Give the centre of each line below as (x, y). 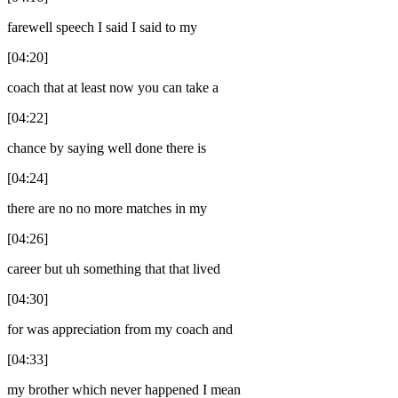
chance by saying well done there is (107, 147)
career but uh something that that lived (114, 268)
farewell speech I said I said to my (102, 27)
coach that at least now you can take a (113, 87)
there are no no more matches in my (107, 208)
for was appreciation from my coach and (120, 329)
